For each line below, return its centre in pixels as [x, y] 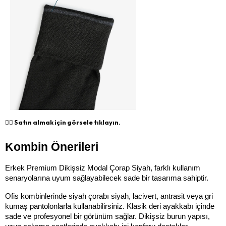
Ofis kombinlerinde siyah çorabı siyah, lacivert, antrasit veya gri [109, 196]
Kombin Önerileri [52, 147]
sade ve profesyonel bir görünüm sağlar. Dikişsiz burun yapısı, [107, 216]
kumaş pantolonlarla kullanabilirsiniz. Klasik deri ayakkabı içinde [110, 206]
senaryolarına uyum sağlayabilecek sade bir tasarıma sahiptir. [107, 178]
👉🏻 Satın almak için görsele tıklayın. [63, 122]
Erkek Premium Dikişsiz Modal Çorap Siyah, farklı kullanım [103, 168]
